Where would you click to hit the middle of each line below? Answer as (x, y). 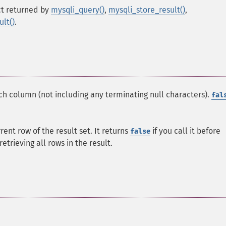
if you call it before (185, 131)
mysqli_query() (78, 10)
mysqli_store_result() (147, 10)
